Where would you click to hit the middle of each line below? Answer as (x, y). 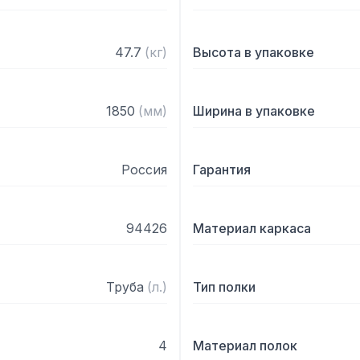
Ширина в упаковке (254, 111)
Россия (144, 170)
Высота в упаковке (254, 52)
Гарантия (222, 170)
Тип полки (224, 287)
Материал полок (245, 346)
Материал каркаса (252, 228)
